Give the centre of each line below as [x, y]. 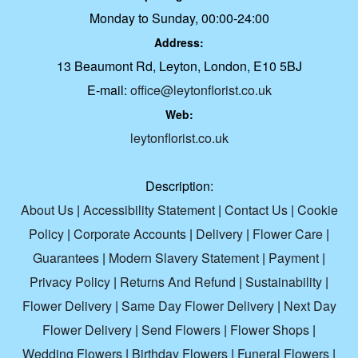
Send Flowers [181, 330]
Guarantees [66, 258]
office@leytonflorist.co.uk [201, 90]
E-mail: [108, 90]
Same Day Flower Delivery [197, 306]
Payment [294, 258]
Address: [179, 43]
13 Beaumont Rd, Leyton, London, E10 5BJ [179, 66]
